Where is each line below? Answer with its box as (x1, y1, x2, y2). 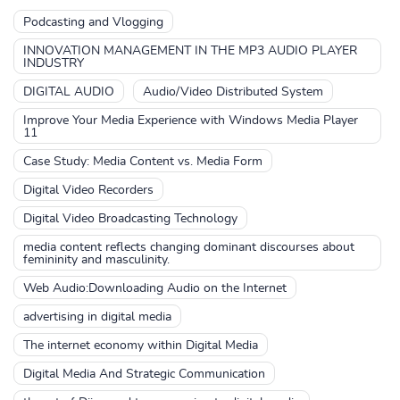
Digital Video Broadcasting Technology (23, 212, 237, 225)
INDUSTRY (23, 57, 84, 70)
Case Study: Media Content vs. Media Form (23, 155, 262, 168)
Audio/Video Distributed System (143, 86, 323, 98)
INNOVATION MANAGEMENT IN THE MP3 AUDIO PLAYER (23, 45, 357, 57)
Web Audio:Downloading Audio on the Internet (23, 282, 287, 295)
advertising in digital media (23, 311, 171, 323)
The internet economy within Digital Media (23, 339, 258, 352)
